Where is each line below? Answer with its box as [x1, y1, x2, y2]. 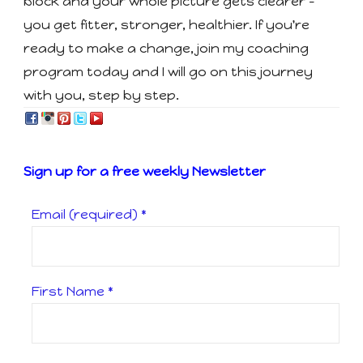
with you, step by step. [23, 87, 179, 103]
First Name [32, 283, 108, 299]
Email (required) [32, 206, 141, 222]
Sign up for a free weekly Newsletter [23, 163, 266, 179]
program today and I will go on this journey [23, 63, 313, 79]
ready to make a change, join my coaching [23, 40, 309, 56]
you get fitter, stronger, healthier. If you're [23, 16, 310, 32]
